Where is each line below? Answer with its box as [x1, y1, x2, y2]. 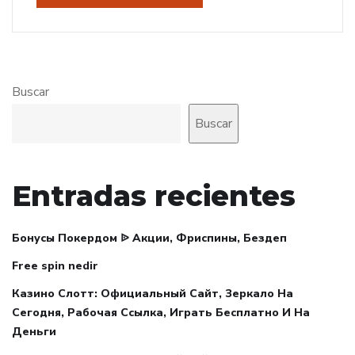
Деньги [12, 324, 56, 340]
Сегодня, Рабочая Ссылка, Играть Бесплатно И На [12, 305, 310, 321]
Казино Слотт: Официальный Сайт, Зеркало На [12, 286, 293, 302]
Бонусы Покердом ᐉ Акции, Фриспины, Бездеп [12, 231, 287, 246]
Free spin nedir [12, 258, 98, 274]
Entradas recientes [12, 178, 296, 214]
